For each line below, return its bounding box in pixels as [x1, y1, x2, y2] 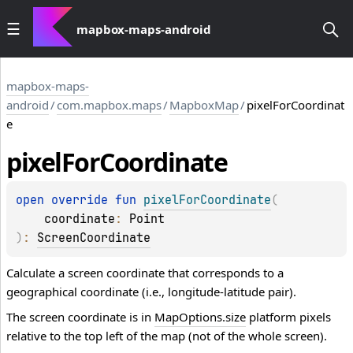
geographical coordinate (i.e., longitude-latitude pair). [6, 284, 296, 300]
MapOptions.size [154, 309, 246, 325]
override [51, 192, 115, 209]
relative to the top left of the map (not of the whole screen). [6, 328, 327, 344]
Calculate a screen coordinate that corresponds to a [6, 265, 284, 281]
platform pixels [246, 309, 331, 325]
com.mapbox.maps [57, 97, 162, 113]
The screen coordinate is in [6, 309, 154, 325]
